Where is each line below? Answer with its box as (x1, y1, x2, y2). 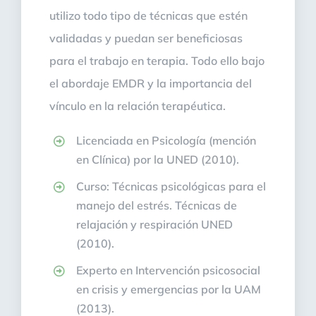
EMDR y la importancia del (112, 75, 252, 90)
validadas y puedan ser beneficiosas (49, 30, 243, 45)
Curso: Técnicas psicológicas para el (76, 179, 267, 194)
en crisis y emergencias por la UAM (76, 282, 262, 297)
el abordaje (49, 75, 112, 90)
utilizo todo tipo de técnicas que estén (49, 8, 248, 23)
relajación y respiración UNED (76, 217, 233, 232)
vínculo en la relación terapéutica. (49, 98, 226, 113)
